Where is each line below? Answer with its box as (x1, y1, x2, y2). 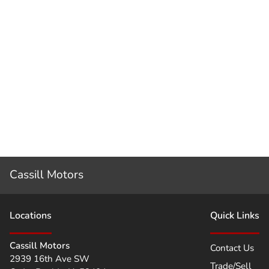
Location (10, 209, 47, 223)
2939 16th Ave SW (10, 253, 89, 265)
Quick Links (210, 209, 259, 223)
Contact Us (210, 242, 254, 255)
